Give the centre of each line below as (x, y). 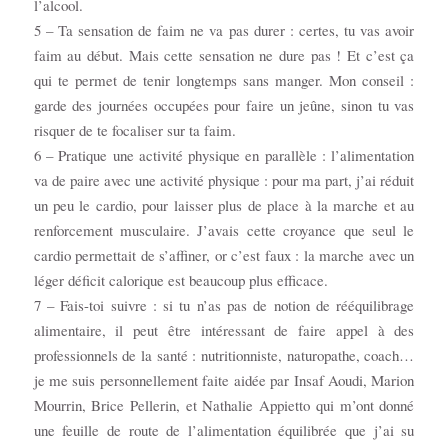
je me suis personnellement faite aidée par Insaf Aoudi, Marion (224, 380)
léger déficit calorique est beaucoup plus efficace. (180, 280)
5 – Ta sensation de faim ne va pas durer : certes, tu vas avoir (224, 30)
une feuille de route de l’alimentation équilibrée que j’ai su (224, 430)
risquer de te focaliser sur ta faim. (134, 130)
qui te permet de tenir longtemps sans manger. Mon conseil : (224, 80)
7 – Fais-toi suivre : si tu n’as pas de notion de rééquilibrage (224, 305)
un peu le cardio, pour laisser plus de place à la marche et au (224, 205)
